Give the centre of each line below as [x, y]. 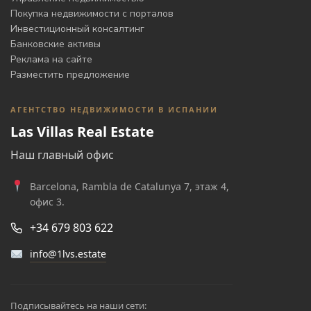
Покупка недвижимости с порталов [92, 14]
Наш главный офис [62, 155]
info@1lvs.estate [68, 254]
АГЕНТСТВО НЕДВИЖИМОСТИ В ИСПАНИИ [115, 110]
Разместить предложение [70, 75]
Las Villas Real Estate [83, 132]
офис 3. [48, 202]
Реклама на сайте [52, 60]
